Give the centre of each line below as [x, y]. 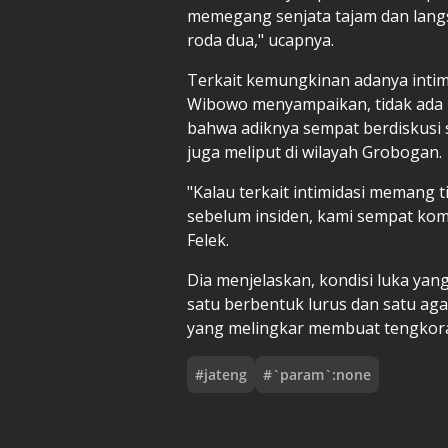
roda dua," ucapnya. [260, 39]
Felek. [208, 239]
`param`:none [321, 374]
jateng [225, 374]
